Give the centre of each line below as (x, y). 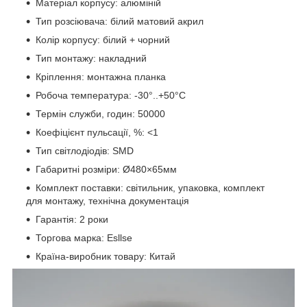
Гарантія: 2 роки (72, 219)
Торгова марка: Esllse (84, 237)
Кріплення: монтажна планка (101, 76)
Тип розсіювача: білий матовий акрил (120, 21)
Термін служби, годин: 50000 (100, 113)
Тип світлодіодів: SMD (85, 150)
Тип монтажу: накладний (91, 58)
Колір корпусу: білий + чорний (103, 39)
